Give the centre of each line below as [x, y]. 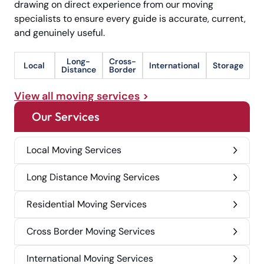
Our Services [66, 117]
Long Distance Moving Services [93, 177]
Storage [228, 66]
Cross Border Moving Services [91, 232]
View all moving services [77, 96]
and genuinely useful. [60, 33]
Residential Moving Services [87, 204]
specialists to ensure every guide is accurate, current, [130, 19]
